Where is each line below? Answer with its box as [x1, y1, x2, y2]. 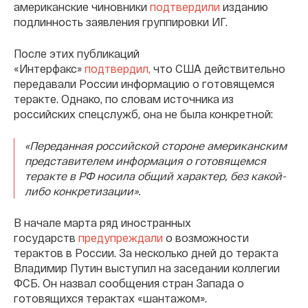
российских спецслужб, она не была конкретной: [14, 107, 273, 120]
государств [14, 230, 78, 244]
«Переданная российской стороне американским [25, 138, 287, 152]
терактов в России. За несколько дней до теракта [14, 245, 278, 259]
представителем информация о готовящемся [25, 153, 266, 167]
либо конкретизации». [25, 184, 141, 197]
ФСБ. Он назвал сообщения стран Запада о [14, 276, 244, 289]
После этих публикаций [14, 46, 140, 60]
